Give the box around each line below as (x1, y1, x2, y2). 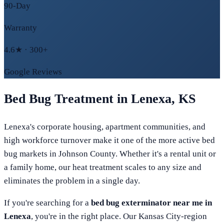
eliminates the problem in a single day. (4, 175, 140, 185)
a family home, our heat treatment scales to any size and (4, 162, 201, 172)
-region (181, 211, 207, 221)
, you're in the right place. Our (31, 211, 138, 221)
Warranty (4, 23, 37, 33)
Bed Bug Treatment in (4, 91, 131, 106)
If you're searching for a (4, 197, 91, 207)
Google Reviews (4, 67, 62, 77)
